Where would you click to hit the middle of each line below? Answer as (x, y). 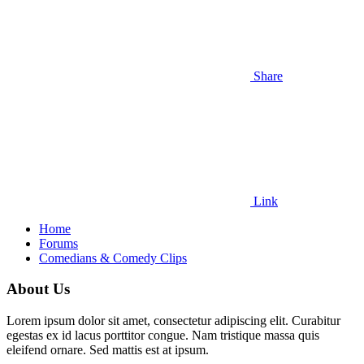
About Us (38, 289)
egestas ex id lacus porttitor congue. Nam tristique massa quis (163, 336)
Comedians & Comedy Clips (113, 258)
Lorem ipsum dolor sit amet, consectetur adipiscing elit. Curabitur (173, 321)
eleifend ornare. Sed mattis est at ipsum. (108, 350)
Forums (58, 243)
